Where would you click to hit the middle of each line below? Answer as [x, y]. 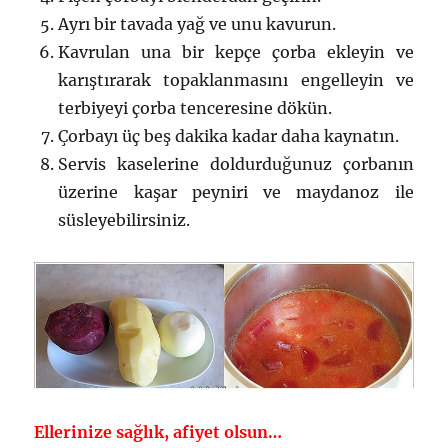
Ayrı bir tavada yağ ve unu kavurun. [197, 24]
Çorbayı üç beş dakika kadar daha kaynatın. [229, 136]
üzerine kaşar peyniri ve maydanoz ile [236, 192]
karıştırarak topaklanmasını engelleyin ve [236, 80]
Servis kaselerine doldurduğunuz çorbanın [236, 164]
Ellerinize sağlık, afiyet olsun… [158, 431]
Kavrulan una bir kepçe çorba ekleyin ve [236, 52]
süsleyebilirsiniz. [124, 220]
